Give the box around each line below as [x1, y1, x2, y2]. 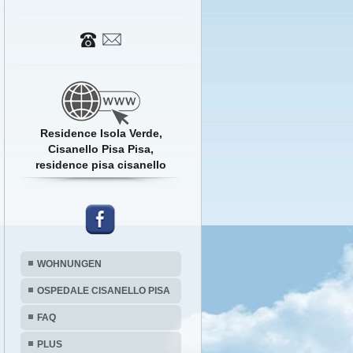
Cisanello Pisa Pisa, [48, 143, 154, 156]
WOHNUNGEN [37, 258, 102, 270]
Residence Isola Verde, [39, 127, 162, 140]
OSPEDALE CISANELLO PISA [37, 285, 170, 297]
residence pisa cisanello [35, 158, 167, 172]
